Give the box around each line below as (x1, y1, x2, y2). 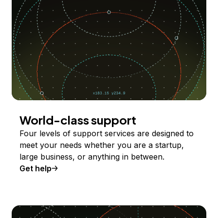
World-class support (19, 112, 136, 127)
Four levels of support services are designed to (19, 128, 194, 138)
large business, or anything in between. (19, 151, 164, 162)
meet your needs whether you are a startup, (19, 140, 184, 150)
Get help (19, 163, 52, 173)
